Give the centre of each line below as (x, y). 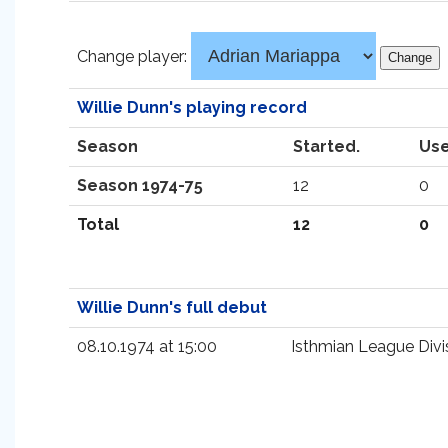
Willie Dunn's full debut (172, 307)
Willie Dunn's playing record (192, 107)
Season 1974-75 (140, 185)
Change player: (134, 56)
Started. (326, 146)
